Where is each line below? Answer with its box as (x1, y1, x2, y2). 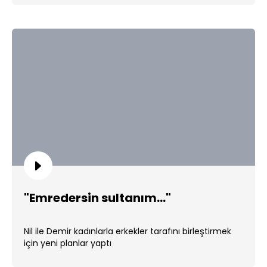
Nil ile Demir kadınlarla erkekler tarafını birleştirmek (24, 225, 231, 237)
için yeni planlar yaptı (24, 237, 111, 249)
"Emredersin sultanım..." (24, 189, 171, 206)
